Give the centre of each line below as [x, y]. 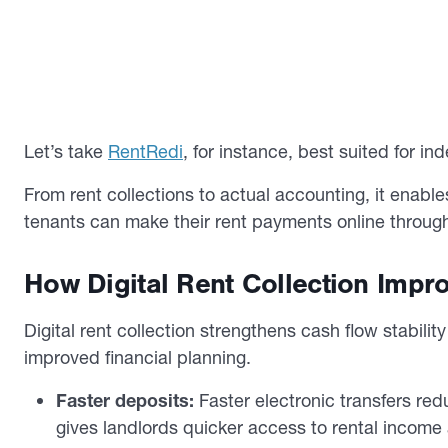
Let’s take [66, 151]
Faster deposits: [127, 400]
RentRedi [145, 151]
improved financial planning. [140, 357]
